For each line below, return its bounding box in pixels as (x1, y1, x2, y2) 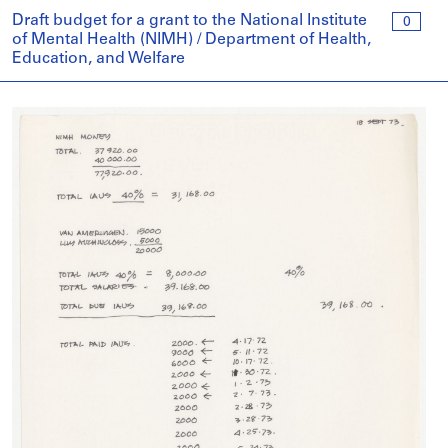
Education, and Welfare (12, 51, 185, 67)
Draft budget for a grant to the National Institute (12, 13, 367, 29)
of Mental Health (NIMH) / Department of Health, (12, 32, 371, 48)
